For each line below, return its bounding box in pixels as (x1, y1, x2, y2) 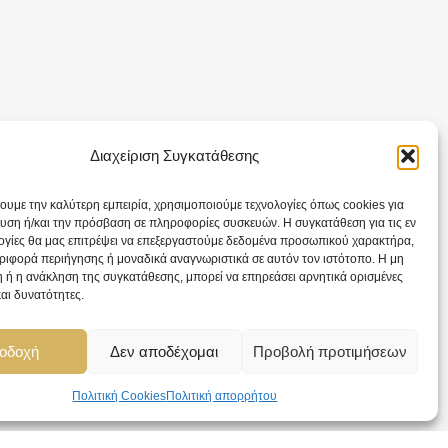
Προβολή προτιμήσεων (252, 342, 407, 360)
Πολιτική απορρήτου (166, 389, 278, 403)
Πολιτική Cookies (72, 389, 167, 403)
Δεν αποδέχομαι (110, 342, 219, 360)
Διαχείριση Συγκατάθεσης (90, 147, 260, 164)
